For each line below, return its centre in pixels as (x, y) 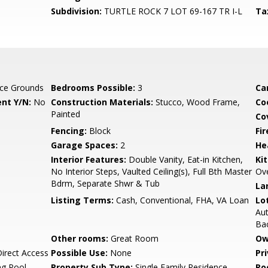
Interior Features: (89, 159)
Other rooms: (80, 238)
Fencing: (69, 131)
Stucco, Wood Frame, (197, 102)
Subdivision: (77, 11)
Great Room (134, 238)
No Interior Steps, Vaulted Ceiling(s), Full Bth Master (152, 171)
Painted (66, 114)
